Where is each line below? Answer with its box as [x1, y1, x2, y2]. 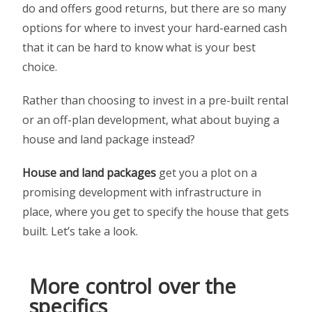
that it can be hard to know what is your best [22, 39, 256, 55]
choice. [22, 58, 58, 75]
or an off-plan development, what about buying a [22, 111, 280, 127]
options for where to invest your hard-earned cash [22, 19, 288, 36]
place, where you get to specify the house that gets [22, 203, 290, 219]
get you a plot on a [156, 164, 258, 180]
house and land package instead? [22, 131, 196, 147]
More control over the [29, 272, 237, 299]
